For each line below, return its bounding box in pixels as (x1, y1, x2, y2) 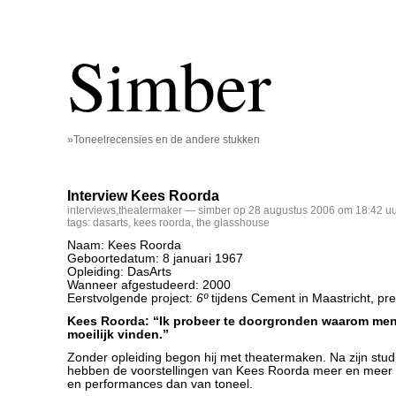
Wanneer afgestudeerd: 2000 (67, 278, 231, 292)
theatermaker (118, 204, 182, 217)
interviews (67, 204, 116, 217)
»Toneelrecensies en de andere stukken (67, 133, 260, 146)
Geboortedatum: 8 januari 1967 (67, 252, 243, 265)
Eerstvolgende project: (67, 292, 196, 305)
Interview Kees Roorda (67, 187, 219, 203)
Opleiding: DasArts (67, 265, 171, 278)
